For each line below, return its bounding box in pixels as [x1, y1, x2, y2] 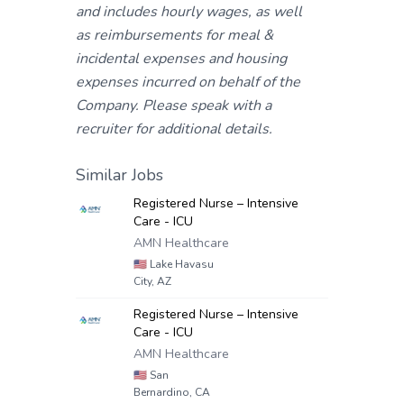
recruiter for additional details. [76, 119, 272, 139]
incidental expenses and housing [76, 49, 287, 69]
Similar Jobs [76, 164, 163, 186]
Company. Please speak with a [76, 96, 271, 115]
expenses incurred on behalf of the [76, 72, 300, 92]
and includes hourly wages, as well [76, 2, 302, 22]
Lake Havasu [147, 257, 214, 271]
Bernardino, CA [133, 385, 210, 399]
